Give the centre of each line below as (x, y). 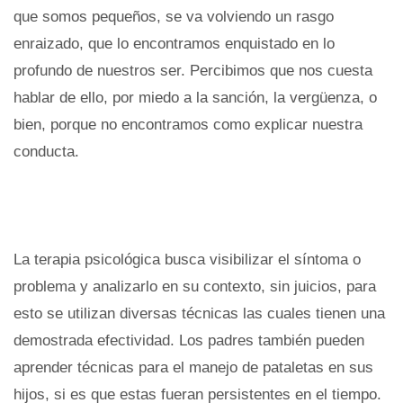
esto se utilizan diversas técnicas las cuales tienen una (199, 313)
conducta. (46, 151)
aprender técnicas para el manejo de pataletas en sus (193, 367)
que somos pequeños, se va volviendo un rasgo (174, 16)
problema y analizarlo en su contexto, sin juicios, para (195, 286)
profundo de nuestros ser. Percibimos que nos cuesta (193, 70)
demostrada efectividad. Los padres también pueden (189, 340)
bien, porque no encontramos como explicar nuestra (188, 124)
